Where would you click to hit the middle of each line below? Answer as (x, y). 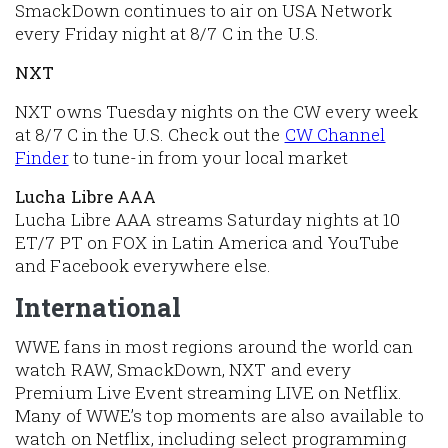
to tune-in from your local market (208, 158)
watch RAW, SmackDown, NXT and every (183, 370)
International (98, 308)
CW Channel (335, 135)
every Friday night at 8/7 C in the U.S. (169, 34)
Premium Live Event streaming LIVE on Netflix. (209, 393)
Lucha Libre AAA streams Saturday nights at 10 (208, 220)
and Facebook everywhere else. (143, 266)
